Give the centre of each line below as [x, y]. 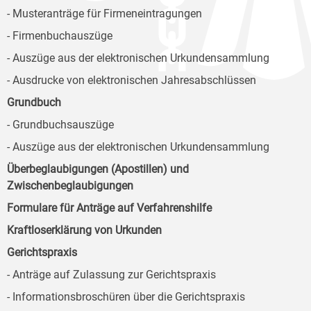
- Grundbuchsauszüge [60, 125]
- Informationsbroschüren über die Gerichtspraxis [126, 297]
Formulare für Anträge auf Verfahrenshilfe [109, 208]
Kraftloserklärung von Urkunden [84, 230]
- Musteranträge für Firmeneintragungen [104, 14]
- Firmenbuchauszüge [60, 36]
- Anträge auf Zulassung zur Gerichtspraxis [111, 275]
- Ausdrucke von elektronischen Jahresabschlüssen [132, 81]
